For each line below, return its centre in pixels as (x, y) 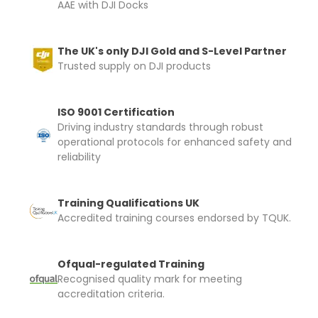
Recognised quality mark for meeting (150, 279)
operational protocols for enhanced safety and (175, 142)
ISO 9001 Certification (116, 112)
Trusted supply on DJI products (134, 66)
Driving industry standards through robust (160, 127)
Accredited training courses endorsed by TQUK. (174, 218)
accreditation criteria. (111, 294)
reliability (79, 157)
